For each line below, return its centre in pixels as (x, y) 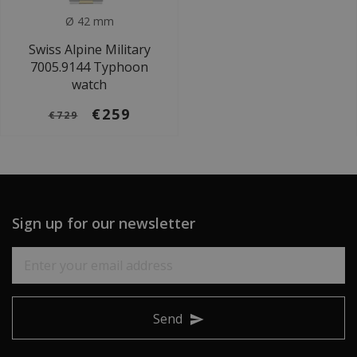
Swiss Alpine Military (89, 49)
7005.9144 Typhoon (89, 67)
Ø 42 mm (89, 21)
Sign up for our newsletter (104, 223)
